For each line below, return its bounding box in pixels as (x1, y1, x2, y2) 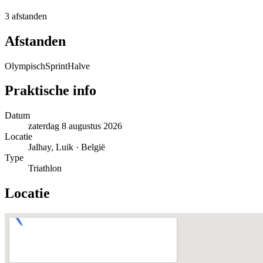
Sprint (45, 60, 68, 71)
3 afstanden (5, 11, 47, 21)
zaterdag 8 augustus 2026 (28, 121, 122, 131)
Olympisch (5, 60, 45, 71)
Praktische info (5, 83, 96, 99)
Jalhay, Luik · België (28, 142, 105, 153)
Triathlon (28, 163, 62, 174)
